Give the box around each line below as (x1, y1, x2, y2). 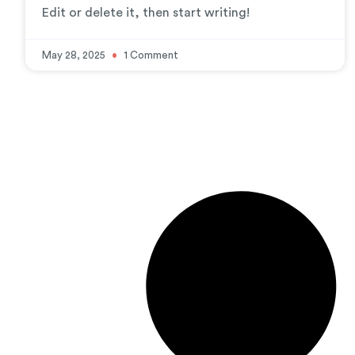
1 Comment (121, 50, 178, 60)
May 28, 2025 (42, 50, 108, 60)
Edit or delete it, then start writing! (42, 6, 250, 19)
